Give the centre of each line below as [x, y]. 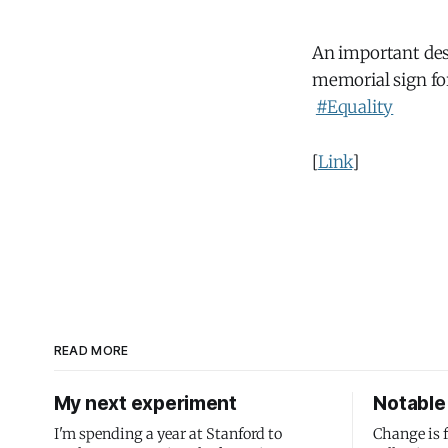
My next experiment [145, 403]
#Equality [354, 107]
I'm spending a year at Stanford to [167, 434]
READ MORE [91, 350]
